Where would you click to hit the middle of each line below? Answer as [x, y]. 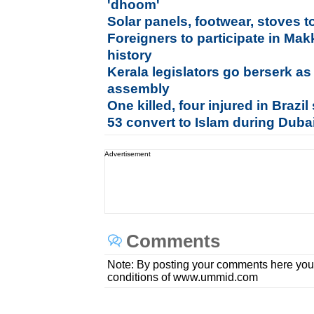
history [130, 55]
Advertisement [128, 154]
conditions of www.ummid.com [183, 277]
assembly [139, 89]
